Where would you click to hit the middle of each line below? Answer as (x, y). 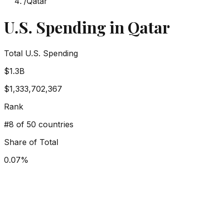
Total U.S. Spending (41, 53)
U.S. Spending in (66, 27)
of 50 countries (45, 124)
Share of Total (31, 142)
